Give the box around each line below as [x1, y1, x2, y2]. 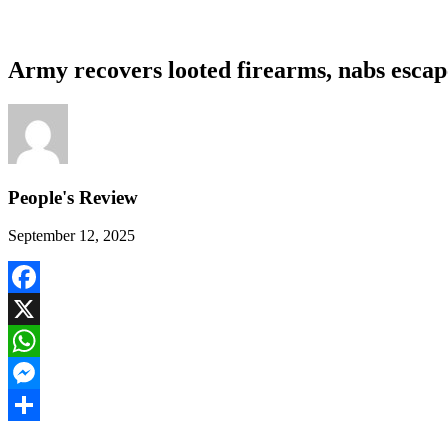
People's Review [8, 186, 138, 208]
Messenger [8, 396, 76, 414]
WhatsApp [8, 364, 76, 382]
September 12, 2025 [8, 227, 135, 245]
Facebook [8, 300, 70, 318]
